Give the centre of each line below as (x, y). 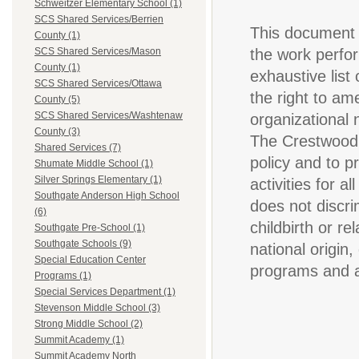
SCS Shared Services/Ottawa (98, 84)
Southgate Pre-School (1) (90, 228)
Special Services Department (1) (105, 292)
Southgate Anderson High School (107, 196)
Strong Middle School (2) (89, 324)
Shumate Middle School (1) (94, 164)
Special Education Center (90, 260)
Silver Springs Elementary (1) (98, 180)
